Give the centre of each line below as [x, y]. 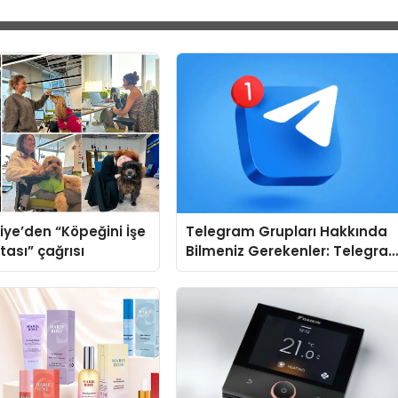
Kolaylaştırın [230, 291]
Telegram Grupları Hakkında [287, 232]
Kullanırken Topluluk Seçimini [289, 271]
